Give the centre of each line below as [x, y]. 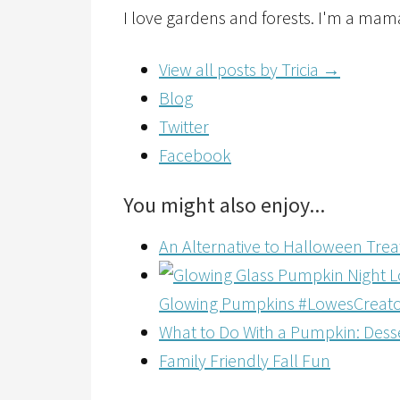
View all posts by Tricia [241, 69]
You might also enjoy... [224, 205]
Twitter [184, 126]
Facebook [195, 155]
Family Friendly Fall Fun [245, 360]
